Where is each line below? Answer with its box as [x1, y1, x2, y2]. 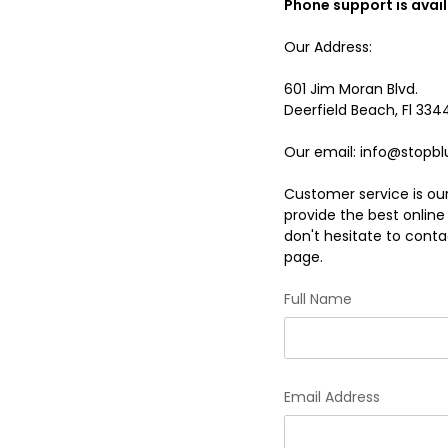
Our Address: [283, 36, 372, 57]
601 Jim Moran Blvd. [283, 78, 418, 99]
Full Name [283, 288, 352, 309]
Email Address [283, 386, 380, 407]
